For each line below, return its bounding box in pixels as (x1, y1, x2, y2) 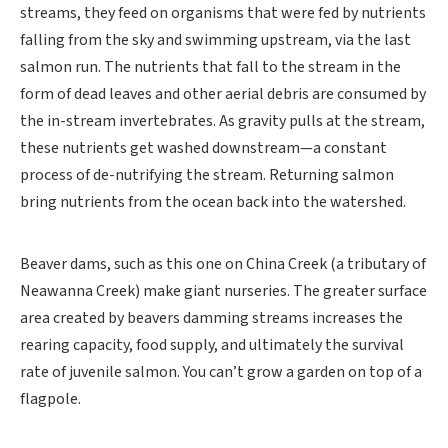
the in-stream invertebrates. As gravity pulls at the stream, (20, 110, 425, 132)
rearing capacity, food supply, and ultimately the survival (20, 334, 404, 356)
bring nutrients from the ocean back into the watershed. (20, 191, 406, 213)
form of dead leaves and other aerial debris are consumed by (20, 83, 426, 105)
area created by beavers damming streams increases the (20, 307, 403, 329)
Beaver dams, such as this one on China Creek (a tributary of (20, 253, 426, 275)
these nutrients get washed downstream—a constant (20, 137, 387, 159)
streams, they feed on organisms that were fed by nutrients (20, 2, 426, 24)
